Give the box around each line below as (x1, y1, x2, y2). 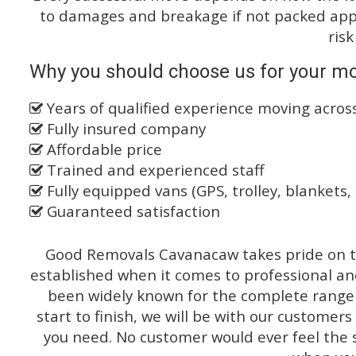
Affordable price (43, 139, 162, 160)
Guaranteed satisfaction (43, 201, 220, 222)
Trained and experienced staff (43, 160, 265, 180)
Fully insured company (43, 118, 206, 139)
